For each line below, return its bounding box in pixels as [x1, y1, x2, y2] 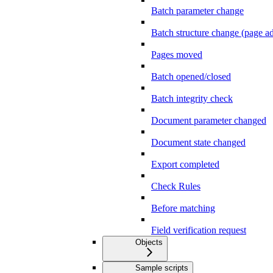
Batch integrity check [151, 93, 233, 104]
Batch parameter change [151, 5, 244, 16]
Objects [135, 238, 163, 247]
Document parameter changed [151, 115, 266, 126]
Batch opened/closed [151, 71, 231, 82]
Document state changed [151, 137, 246, 148]
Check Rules [151, 181, 200, 192]
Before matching [151, 203, 215, 214]
